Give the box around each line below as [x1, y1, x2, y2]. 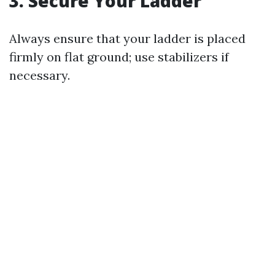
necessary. [9, 68, 70, 83]
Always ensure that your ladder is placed [9, 31, 246, 46]
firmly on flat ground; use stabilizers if [9, 49, 229, 64]
